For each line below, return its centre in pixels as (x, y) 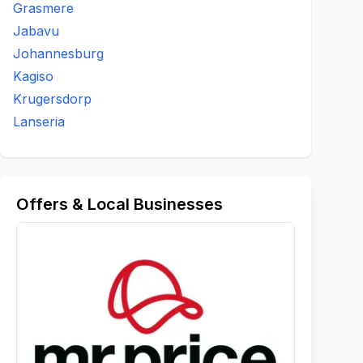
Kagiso (33, 76)
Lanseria (39, 122)
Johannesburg (58, 53)
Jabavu (36, 31)
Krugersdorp (52, 99)
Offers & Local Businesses (120, 204)
